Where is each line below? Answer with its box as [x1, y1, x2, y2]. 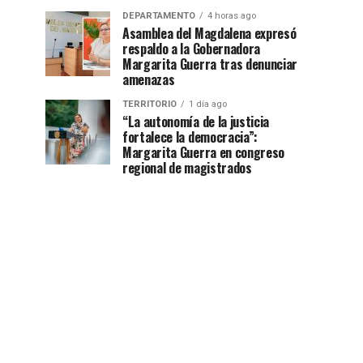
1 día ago [189, 98, 227, 109]
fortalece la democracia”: [122, 126, 258, 147]
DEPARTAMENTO [122, 10, 195, 21]
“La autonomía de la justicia [122, 111, 270, 131]
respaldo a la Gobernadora [122, 38, 260, 58]
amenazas [122, 69, 175, 89]
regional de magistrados [122, 157, 252, 177]
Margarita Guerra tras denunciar [122, 53, 298, 74]
